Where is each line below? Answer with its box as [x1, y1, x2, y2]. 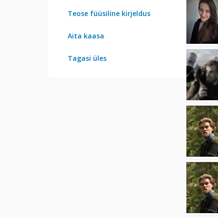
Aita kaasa [68, 31, 104, 41]
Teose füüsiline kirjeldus [68, 9, 150, 18]
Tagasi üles [68, 54, 107, 63]
